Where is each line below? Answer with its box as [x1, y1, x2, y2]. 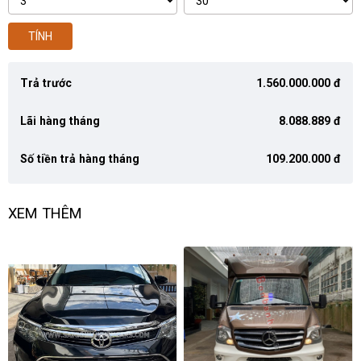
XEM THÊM [8, 205, 83, 222]
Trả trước [20, 77, 73, 90]
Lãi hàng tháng [20, 114, 101, 128]
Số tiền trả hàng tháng [20, 152, 140, 166]
